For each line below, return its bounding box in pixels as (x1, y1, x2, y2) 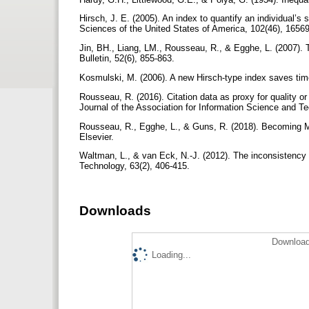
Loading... (152, 249, 191, 260)
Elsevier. (79, 131, 117, 142)
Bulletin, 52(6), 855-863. (79, 53, 177, 64)
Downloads (79, 203, 151, 219)
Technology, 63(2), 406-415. (79, 161, 192, 172)
